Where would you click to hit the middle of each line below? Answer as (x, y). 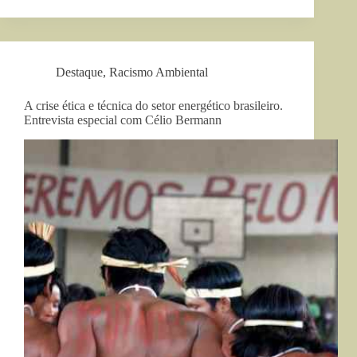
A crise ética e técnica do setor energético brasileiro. (153, 105)
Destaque (79, 72)
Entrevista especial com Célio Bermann (123, 120)
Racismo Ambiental (159, 72)
